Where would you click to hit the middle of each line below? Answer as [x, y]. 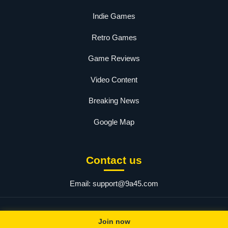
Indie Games [114, 16]
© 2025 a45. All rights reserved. [114, 215]
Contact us [114, 160]
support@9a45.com [125, 184]
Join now [114, 221]
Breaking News [114, 101]
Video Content [114, 79]
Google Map [114, 122]
